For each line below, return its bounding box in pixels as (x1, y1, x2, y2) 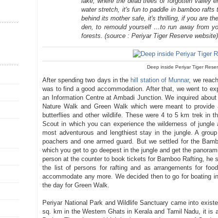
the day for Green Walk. (42, 182, 110, 189)
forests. (81, 32, 105, 39)
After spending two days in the (42, 76, 130, 84)
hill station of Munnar (130, 76, 189, 84)
